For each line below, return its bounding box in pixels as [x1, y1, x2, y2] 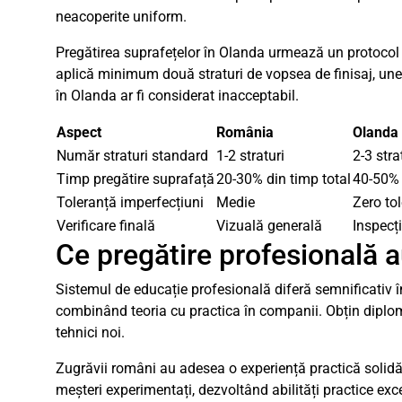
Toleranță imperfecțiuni [57, 194, 204, 211]
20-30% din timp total [216, 170, 351, 188]
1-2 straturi [216, 147, 284, 164]
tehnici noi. [56, 324, 125, 341]
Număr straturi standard [57, 147, 208, 164]
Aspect [57, 124, 101, 141]
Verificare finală [57, 217, 155, 234]
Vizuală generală [216, 217, 322, 234]
